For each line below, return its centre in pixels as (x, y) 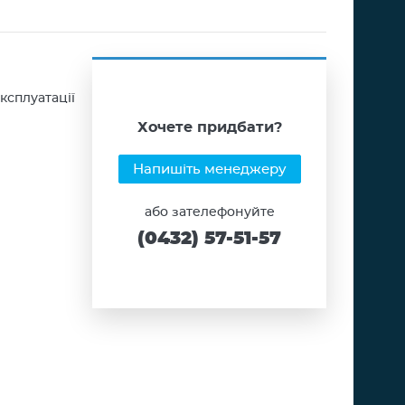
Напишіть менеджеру (209, 169)
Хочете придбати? (209, 127)
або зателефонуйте (209, 212)
